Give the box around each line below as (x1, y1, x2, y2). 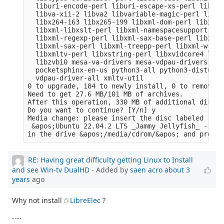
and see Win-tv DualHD (12, 165, 89, 175)
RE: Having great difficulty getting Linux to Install (28, 155, 193, 165)
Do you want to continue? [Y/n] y (27, 106, 156, 114)
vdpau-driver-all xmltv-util (27, 74, 144, 82)
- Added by (89, 165, 130, 175)
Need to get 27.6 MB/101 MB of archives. (27, 90, 184, 98)
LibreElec (70, 195, 100, 205)
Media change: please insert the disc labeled (27, 114, 204, 122)
